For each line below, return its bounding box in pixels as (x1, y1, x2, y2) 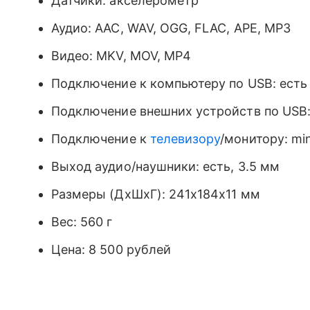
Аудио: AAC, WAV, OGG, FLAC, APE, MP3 (51, 21, 291, 35)
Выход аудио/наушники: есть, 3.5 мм (51, 159, 280, 174)
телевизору (149, 131, 221, 146)
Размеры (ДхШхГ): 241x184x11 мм (51, 187, 260, 201)
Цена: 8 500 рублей (51, 242, 171, 257)
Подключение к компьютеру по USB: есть (51, 76, 307, 91)
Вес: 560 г (51, 215, 113, 229)
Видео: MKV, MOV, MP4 (51, 48, 192, 63)
